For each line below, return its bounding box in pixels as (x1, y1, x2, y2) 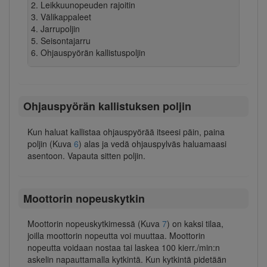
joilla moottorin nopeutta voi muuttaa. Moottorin (27, 229, 205, 242)
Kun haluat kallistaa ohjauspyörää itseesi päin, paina (27, 125, 225, 138)
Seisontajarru (40, 34, 91, 46)
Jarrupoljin (40, 22, 80, 35)
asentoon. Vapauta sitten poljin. (27, 149, 145, 162)
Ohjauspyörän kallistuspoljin (40, 46, 145, 58)
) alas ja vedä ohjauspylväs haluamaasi (79, 137, 226, 150)
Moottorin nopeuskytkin (23, 190, 145, 206)
